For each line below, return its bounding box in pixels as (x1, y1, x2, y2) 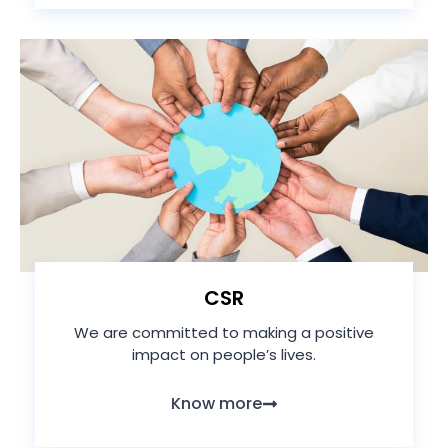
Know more (170, 391, 262, 415)
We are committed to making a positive (74, 322, 374, 344)
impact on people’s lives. (132, 344, 316, 366)
